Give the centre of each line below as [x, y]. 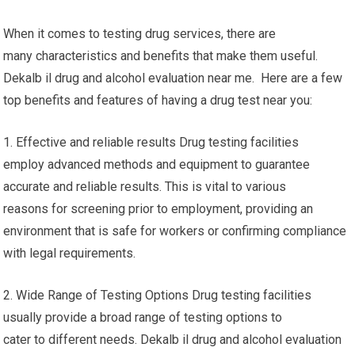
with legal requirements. [70, 253]
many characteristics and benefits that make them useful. [161, 56]
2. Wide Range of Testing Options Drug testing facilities [158, 295]
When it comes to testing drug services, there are [140, 34]
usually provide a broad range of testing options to [143, 317]
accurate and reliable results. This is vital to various [145, 187]
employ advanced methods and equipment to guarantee [157, 164]
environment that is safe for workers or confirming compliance [175, 231]
